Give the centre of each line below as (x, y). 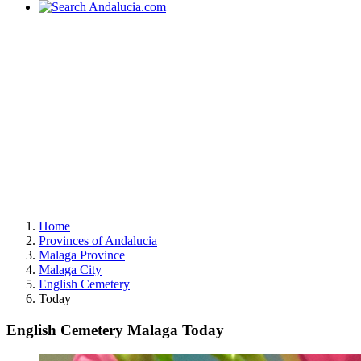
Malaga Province (82, 255)
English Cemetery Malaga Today (115, 330)
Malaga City (70, 270)
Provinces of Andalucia (98, 241)
